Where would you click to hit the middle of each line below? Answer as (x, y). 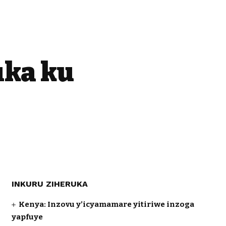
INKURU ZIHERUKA (49, 184)
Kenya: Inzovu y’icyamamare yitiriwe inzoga (106, 204)
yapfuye (27, 217)
